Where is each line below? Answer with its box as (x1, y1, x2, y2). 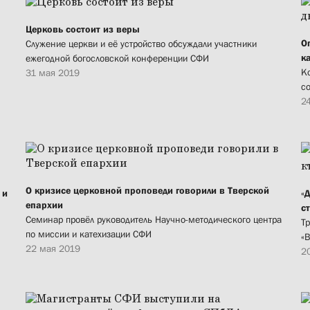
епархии (26, 199, 63, 211)
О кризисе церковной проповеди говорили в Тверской (26, 185, 269, 197)
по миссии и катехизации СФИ (26, 228, 152, 240)
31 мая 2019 (26, 67, 80, 79)
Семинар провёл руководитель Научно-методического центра (26, 214, 282, 226)
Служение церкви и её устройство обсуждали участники (26, 38, 257, 50)
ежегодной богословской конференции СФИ (26, 53, 209, 64)
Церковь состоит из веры (26, 24, 140, 35)
